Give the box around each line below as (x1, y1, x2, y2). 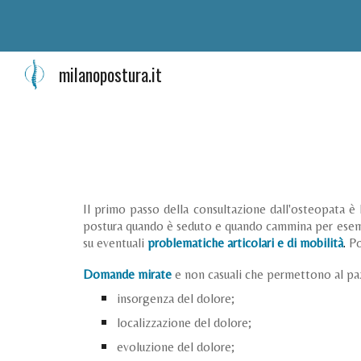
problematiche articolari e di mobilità (147, 235, 343, 251)
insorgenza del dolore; (117, 291, 235, 306)
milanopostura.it (58, 61, 162, 87)
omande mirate (92, 267, 172, 282)
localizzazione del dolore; (117, 315, 252, 330)
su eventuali (82, 235, 147, 251)
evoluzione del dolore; (117, 339, 235, 355)
